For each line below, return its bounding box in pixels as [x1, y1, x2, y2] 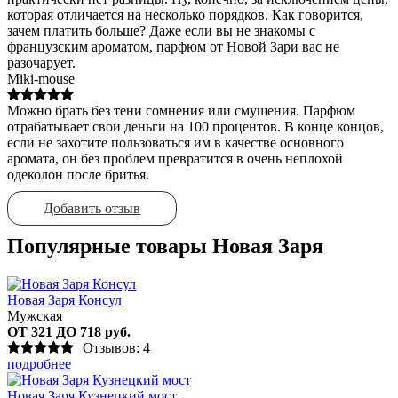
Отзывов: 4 [83, 339, 150, 355]
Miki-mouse [7, 70, 75, 86]
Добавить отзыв [44, 200, 140, 216]
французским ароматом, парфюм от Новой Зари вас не [7, 38, 339, 54]
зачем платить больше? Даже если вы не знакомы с [7, 22, 315, 38]
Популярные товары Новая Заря [7, 234, 323, 258]
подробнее [7, 355, 71, 371]
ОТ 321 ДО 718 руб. [7, 323, 131, 339]
